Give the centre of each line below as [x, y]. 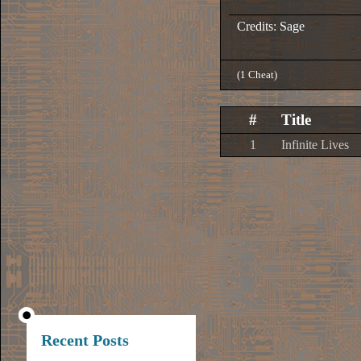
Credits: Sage [271, 26]
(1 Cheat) [257, 75]
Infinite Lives [315, 145]
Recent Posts [85, 340]
